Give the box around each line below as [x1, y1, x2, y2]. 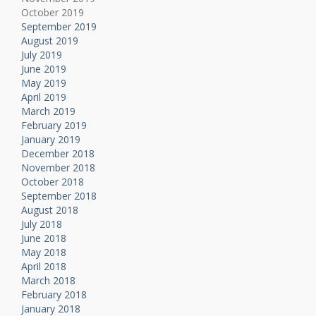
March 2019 [21, 104, 75, 119]
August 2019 [21, 34, 78, 48]
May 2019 [21, 76, 66, 90]
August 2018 [21, 203, 78, 217]
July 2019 [21, 48, 62, 62]
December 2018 [21, 147, 95, 161]
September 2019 [21, 20, 97, 34]
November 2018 [21, 161, 95, 175]
